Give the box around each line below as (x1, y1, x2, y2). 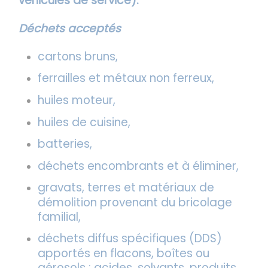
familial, (37, 209, 81, 226)
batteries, (37, 136, 92, 153)
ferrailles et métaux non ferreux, (37, 70, 214, 87)
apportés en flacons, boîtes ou (37, 245, 209, 262)
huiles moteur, (37, 92, 115, 109)
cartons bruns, (37, 48, 118, 65)
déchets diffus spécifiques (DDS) (37, 230, 222, 247)
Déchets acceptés (19, 20, 121, 36)
